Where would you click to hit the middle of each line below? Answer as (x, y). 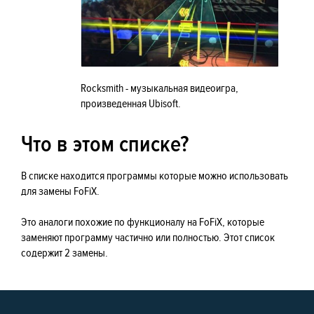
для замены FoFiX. (60, 191)
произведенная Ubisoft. (131, 104)
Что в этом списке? (105, 145)
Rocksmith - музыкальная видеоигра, (159, 88)
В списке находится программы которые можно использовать (155, 176)
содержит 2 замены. (64, 253)
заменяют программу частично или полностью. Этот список (148, 238)
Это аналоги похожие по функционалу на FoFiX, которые (143, 222)
